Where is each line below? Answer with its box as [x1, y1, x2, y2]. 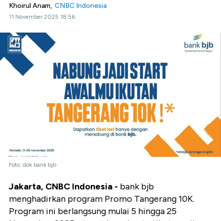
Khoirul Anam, [9, 1, 55, 10]
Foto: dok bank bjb [9, 161, 56, 169]
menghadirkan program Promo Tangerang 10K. [9, 193, 194, 205]
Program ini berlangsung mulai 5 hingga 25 [9, 206, 177, 217]
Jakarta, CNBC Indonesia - [9, 181, 120, 192]
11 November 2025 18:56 [9, 13, 75, 20]
